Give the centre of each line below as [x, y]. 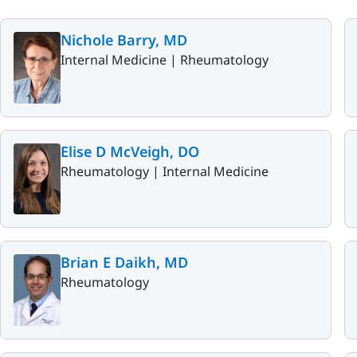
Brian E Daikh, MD [124, 263]
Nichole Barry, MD [124, 40]
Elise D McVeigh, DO [130, 151]
